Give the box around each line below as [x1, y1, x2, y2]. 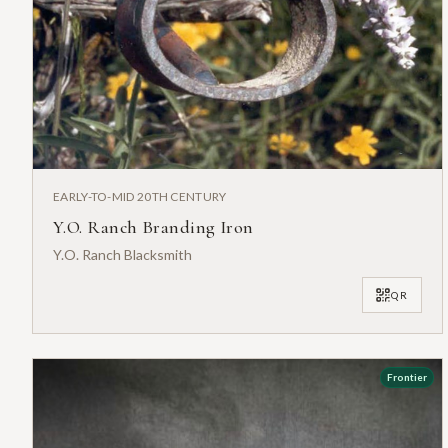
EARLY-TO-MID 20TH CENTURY [53, 189, 227, 205]
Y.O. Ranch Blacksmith [53, 246, 192, 264]
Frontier [386, 371, 427, 384]
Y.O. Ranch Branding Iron [53, 216, 254, 239]
